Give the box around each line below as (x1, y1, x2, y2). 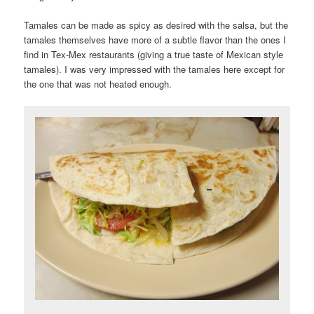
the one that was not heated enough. (24, 76, 172, 90)
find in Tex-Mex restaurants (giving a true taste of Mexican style (24, 47, 284, 61)
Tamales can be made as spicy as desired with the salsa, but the (24, 18, 289, 32)
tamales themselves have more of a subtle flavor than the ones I (24, 32, 287, 46)
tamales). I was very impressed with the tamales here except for (24, 62, 285, 76)
